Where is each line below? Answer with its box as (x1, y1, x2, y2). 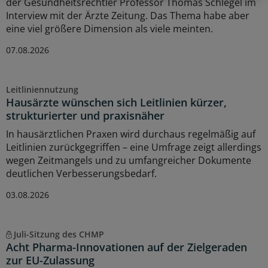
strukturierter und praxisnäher (6, 108, 165, 123)
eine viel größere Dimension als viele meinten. (6, 22, 213, 35)
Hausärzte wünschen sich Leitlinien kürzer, (6, 95, 227, 109)
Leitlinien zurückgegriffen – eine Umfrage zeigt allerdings (6, 140, 261, 154)
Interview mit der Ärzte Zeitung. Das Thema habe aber (6, 8, 249, 22)
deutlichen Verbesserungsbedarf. (6, 166, 157, 180)
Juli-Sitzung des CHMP (13, 228, 104, 240)
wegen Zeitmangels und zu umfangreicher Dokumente (6, 153, 251, 167)
